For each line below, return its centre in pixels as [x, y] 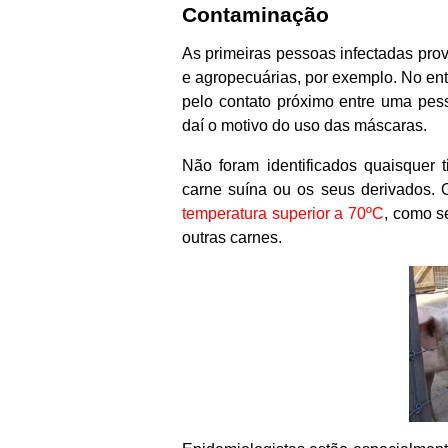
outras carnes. [232, 238]
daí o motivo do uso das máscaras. [304, 126]
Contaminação [255, 14]
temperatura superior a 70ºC [283, 214]
